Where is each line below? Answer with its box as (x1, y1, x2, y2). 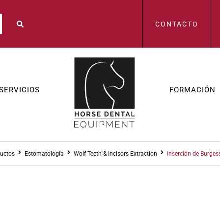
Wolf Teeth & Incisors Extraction (74, 150, 157, 158)
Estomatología (25, 150, 64, 158)
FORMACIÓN (169, 85, 216, 94)
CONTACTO (155, 20, 198, 28)
